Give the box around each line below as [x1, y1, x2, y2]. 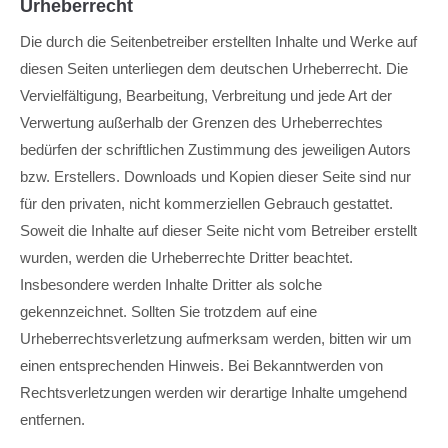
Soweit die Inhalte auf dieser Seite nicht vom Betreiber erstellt [20, 222, 417, 239]
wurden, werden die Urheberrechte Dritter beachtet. [20, 249, 353, 266]
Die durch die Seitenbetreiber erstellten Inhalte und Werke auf [20, 33, 417, 50]
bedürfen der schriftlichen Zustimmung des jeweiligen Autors [20, 141, 411, 158]
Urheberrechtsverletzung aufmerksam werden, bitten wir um [20, 330, 412, 347]
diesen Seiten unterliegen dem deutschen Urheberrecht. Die [20, 60, 408, 77]
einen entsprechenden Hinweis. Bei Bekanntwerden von [20, 357, 383, 374]
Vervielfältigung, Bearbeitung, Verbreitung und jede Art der [20, 87, 392, 104]
